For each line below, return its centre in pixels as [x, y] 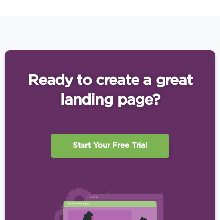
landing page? [110, 99]
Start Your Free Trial [110, 145]
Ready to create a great [110, 79]
